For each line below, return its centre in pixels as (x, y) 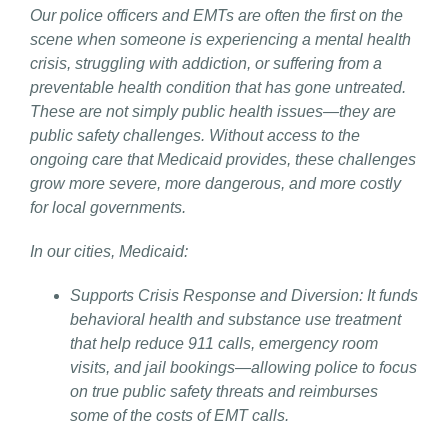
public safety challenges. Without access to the (195, 135)
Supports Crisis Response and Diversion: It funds (244, 295)
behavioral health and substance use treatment (235, 319)
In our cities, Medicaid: (109, 251)
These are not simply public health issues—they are (213, 111)
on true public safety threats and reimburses (224, 391)
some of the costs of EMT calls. (179, 415)
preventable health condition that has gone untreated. (218, 87)
